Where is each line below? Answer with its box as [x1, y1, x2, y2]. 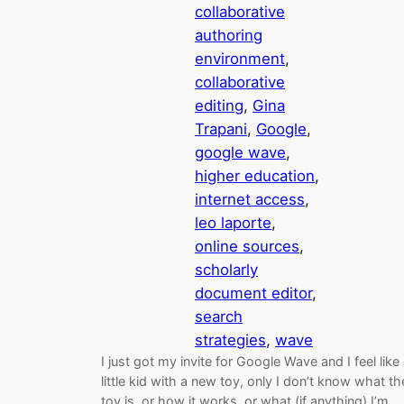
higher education [195, 166, 315, 185]
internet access [195, 189, 305, 208]
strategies [195, 330, 266, 349]
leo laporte [195, 213, 271, 232]
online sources [195, 236, 299, 255]
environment [195, 49, 285, 68]
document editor [195, 283, 312, 302]
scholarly [195, 260, 258, 279]
